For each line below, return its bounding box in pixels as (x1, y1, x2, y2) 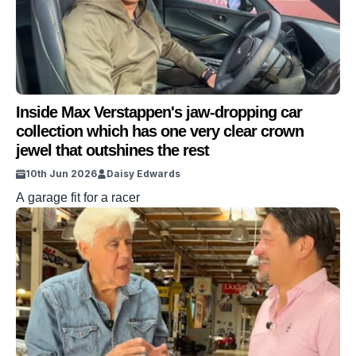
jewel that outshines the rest (16, 141, 209, 159)
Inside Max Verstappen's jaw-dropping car (16, 103, 302, 121)
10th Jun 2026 (25, 168, 97, 180)
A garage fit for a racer (16, 191, 140, 204)
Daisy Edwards (106, 168, 180, 180)
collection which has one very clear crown (16, 122, 304, 140)
